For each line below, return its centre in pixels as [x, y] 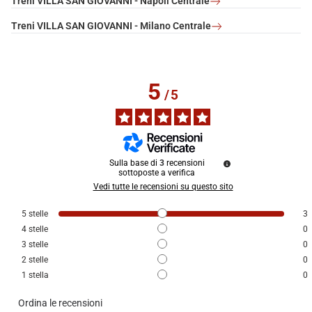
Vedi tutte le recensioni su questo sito [163, 187]
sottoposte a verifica [157, 173]
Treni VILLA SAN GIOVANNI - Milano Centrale [111, 26]
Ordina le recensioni [60, 303]
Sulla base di [134, 163]
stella [39, 275]
